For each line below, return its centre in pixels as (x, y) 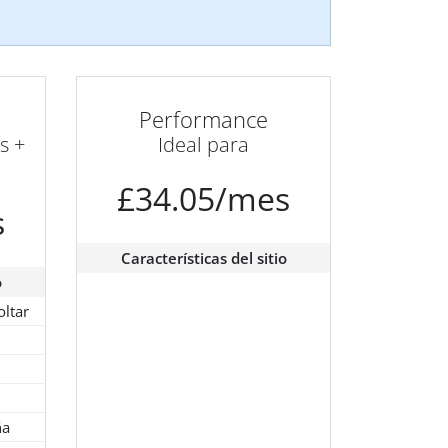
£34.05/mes (203, 199)
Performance (203, 120)
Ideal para (203, 145)
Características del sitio (203, 258)
